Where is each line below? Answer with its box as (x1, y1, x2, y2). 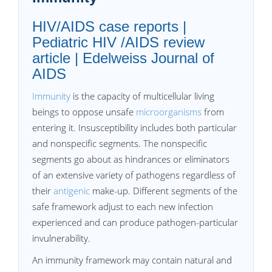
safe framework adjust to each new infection (32, 200, 213, 212)
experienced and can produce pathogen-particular (32, 216, 238, 228)
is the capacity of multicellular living (70, 90, 214, 102)
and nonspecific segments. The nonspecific (32, 137, 207, 149)
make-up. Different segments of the (90, 185, 237, 197)
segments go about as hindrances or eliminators (32, 153, 229, 165)
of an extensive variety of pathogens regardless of (32, 169, 236, 181)
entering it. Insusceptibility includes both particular (32, 121, 237, 134)
